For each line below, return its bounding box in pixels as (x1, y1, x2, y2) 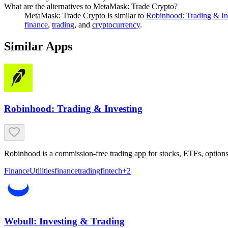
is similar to (105, 11, 144, 20)
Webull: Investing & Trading (4, 215, 125, 226)
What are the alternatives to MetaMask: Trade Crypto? (4, 2, 178, 11)
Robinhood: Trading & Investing (4, 103, 142, 115)
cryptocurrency (92, 20, 140, 29)
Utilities (30, 166, 54, 176)
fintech (100, 166, 122, 176)
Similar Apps (4, 39, 72, 53)
